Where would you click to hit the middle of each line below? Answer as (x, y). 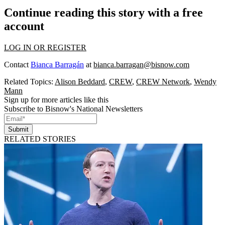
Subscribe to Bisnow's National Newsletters (73, 109)
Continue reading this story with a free (103, 13)
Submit (18, 130)
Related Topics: (29, 82)
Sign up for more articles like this (56, 100)
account (24, 26)
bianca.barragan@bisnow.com (141, 65)
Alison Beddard (80, 82)
